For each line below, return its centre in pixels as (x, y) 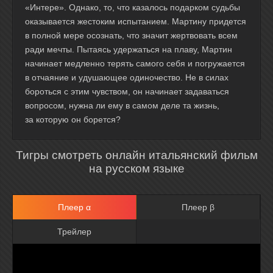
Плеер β (198, 207)
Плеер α (74, 207)
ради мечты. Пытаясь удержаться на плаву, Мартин (129, 49)
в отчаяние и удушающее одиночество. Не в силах (127, 77)
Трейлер (74, 232)
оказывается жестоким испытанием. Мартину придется (136, 21)
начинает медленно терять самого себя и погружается (135, 63)
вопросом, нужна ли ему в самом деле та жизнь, (122, 105)
